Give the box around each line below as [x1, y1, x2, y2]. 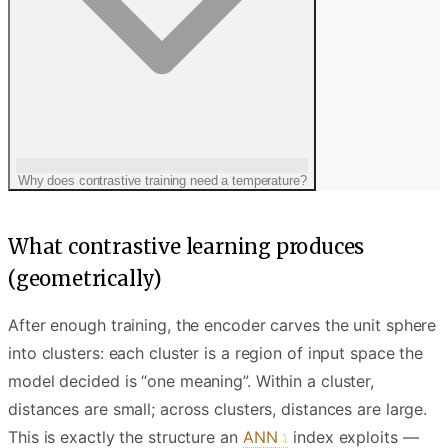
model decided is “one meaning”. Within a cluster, [8, 371, 375, 392]
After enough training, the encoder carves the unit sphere [8, 315, 437, 336]
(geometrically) [8, 266, 163, 292]
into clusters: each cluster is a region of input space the [8, 343, 424, 364]
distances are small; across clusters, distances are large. [8, 399, 428, 420]
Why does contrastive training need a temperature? [18, 173, 307, 189]
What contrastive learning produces [8, 234, 365, 260]
